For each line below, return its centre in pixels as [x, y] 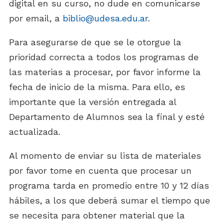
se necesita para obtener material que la [97, 215]
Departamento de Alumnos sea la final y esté [107, 117]
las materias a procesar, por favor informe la [105, 72]
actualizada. [35, 132]
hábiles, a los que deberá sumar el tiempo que [110, 200]
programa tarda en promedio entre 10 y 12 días [109, 185]
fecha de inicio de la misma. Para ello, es [97, 87]
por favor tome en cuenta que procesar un [100, 170]
